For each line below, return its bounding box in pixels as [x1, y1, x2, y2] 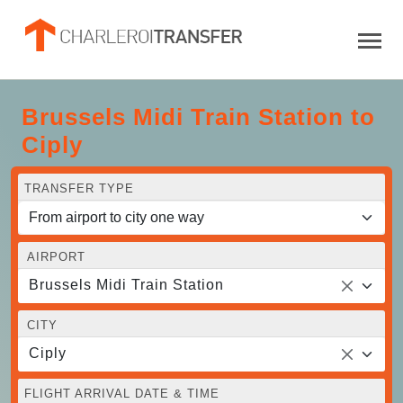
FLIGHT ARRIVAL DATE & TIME [24, 386, 219, 400]
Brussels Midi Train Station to [22, 103, 375, 130]
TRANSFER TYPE [24, 181, 134, 195]
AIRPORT [27, 249, 85, 264]
